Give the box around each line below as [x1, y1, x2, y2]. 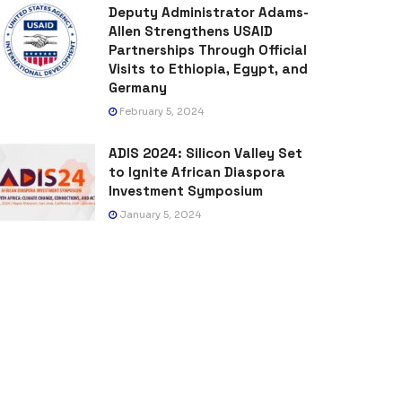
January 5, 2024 [117, 208, 201, 222]
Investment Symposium [109, 182, 263, 200]
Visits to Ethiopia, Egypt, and [109, 60, 308, 78]
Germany [109, 79, 167, 97]
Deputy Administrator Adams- [109, 4, 309, 22]
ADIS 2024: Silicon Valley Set [109, 144, 302, 162]
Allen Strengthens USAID [109, 22, 273, 40]
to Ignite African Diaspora [109, 163, 285, 181]
